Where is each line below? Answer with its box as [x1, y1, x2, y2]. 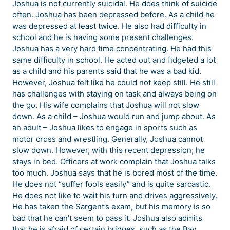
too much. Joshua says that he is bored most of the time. [12, 168, 217, 178]
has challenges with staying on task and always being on [12, 89, 217, 99]
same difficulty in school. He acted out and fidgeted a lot [12, 55, 216, 65]
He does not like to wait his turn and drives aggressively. [12, 190, 217, 201]
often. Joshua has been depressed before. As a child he [12, 10, 215, 20]
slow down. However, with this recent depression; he [12, 145, 205, 156]
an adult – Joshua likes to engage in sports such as [12, 123, 197, 133]
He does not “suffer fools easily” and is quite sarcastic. [12, 179, 210, 189]
